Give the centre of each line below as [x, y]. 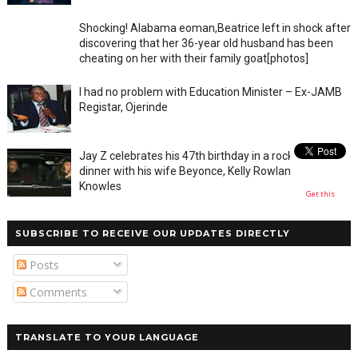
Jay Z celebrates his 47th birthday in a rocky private [207, 156]
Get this [320, 194]
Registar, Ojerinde [123, 107]
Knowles [100, 187]
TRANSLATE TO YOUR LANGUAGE [107, 338]
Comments [56, 292]
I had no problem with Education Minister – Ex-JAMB [210, 92]
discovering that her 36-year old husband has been [206, 44]
